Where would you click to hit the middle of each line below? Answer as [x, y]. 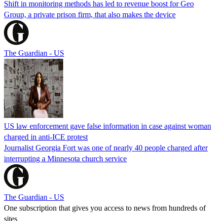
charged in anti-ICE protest [46, 137]
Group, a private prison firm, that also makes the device [90, 14]
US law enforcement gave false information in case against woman [108, 126]
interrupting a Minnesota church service [65, 158]
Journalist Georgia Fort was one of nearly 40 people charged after [106, 147]
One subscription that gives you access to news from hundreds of [105, 208]
